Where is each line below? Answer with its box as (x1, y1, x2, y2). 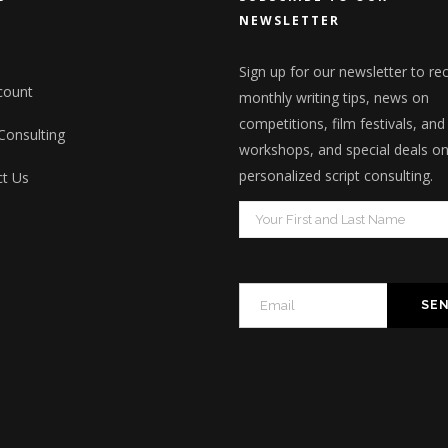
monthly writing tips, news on (239, 88, 429, 108)
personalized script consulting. (239, 166, 433, 186)
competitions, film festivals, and (239, 114, 445, 134)
